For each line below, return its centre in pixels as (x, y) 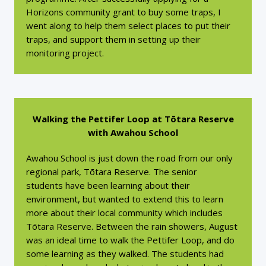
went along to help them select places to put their (128, 26)
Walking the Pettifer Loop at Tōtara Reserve (133, 119)
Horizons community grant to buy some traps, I (123, 12)
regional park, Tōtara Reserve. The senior (112, 172)
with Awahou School (133, 132)
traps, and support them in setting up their (113, 39)
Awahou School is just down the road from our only (129, 158)
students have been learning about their (108, 185)
